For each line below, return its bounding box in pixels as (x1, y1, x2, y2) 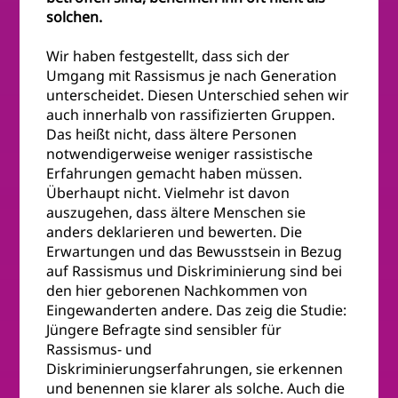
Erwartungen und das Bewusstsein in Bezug (46, 242, 343, 262)
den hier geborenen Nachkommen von (46, 281, 308, 301)
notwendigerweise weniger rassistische (46, 144, 314, 164)
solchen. (46, 7, 103, 28)
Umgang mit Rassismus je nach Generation (46, 66, 338, 86)
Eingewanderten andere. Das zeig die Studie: (46, 300, 347, 321)
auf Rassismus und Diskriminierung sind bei (46, 261, 343, 282)
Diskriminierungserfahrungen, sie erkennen (46, 359, 344, 379)
